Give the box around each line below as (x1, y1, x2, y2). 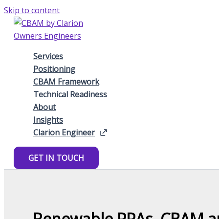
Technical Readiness (33, 89, 107, 100)
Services (33, 51, 63, 62)
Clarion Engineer (33, 127, 95, 138)
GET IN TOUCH (28, 153, 84, 163)
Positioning (33, 64, 75, 74)
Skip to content (4, 5, 60, 16)
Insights (33, 114, 63, 125)
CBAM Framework (33, 76, 99, 87)
